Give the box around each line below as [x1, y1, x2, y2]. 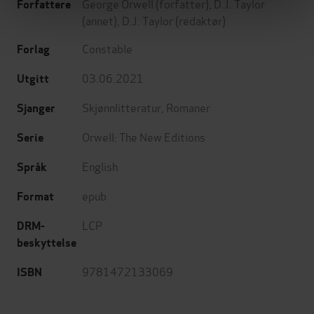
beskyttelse [17, 235, 76, 251]
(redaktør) [173, 12, 226, 29]
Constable [82, 40, 132, 57]
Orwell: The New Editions [82, 128, 205, 145]
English [82, 158, 118, 175]
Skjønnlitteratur [82, 99, 161, 116]
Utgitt [17, 71, 49, 87]
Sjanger [17, 101, 55, 116]
